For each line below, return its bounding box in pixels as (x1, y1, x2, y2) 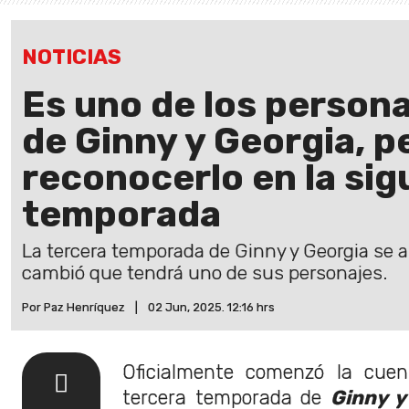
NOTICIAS (22, 45, 121, 69)
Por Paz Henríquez (22, 300, 125, 314)
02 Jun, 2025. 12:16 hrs (148, 300, 275, 314)
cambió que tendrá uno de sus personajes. (22, 262, 387, 284)
